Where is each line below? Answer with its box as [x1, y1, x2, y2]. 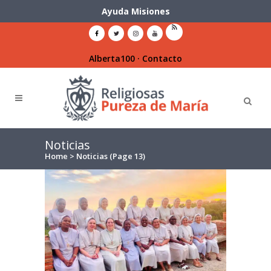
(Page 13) [108, 150, 145, 162]
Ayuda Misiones [101, 5, 170, 17]
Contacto [142, 52, 182, 64]
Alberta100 [89, 52, 135, 64]
